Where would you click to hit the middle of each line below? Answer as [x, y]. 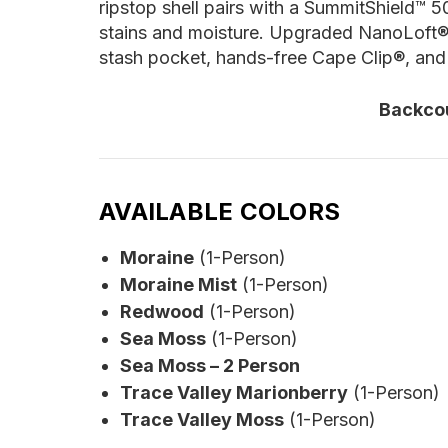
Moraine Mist [178, 284]
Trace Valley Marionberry [233, 392]
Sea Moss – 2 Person [209, 365]
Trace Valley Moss [201, 419]
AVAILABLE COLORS [219, 211]
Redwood [161, 311]
